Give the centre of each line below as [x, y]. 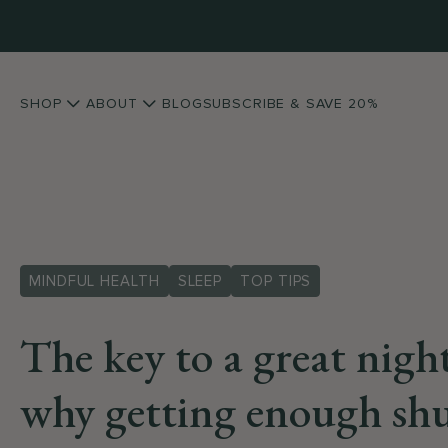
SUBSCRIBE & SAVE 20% [290, 103]
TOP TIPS [276, 281]
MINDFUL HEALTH [94, 281]
